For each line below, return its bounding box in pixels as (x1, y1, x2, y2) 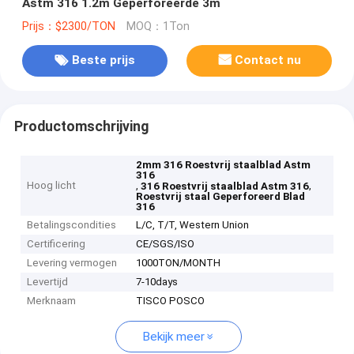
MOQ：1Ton (126, 19, 190, 33)
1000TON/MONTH (136, 257, 221, 269)
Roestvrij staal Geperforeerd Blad (136, 190, 306, 203)
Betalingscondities (27, 219, 117, 232)
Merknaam (27, 295, 77, 307)
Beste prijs (71, 53, 135, 68)
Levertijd (27, 276, 69, 288)
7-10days (136, 276, 179, 288)
